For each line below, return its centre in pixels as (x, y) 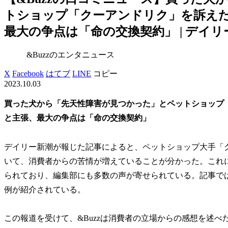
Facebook (28, 73)
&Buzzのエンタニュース (70, 54)
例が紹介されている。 (45, 189)
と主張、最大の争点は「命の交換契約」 (77, 118)
